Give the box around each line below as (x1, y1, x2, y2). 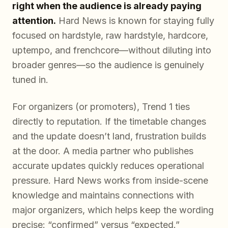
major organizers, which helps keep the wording (12, 204, 214, 215)
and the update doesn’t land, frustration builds (12, 130, 206, 141)
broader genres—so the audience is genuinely (12, 59, 204, 70)
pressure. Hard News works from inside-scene (12, 175, 208, 186)
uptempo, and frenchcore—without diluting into (12, 44, 211, 55)
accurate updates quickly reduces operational (12, 160, 204, 171)
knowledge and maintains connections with (12, 189, 194, 201)
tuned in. (12, 74, 48, 85)
